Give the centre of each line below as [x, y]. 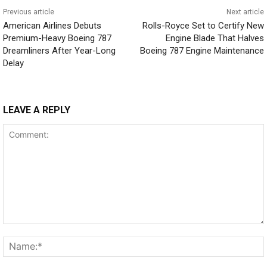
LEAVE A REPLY [37, 110]
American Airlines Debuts [52, 25]
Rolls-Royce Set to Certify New [203, 25]
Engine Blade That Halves [215, 38]
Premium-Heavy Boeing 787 [57, 38]
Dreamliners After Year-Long [59, 50]
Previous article [29, 12]
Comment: [22, 229]
